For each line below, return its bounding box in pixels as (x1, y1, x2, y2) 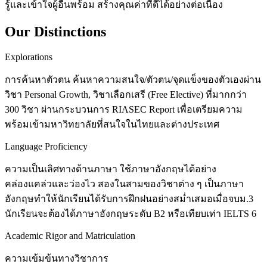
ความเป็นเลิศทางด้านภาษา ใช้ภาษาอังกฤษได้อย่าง (5, 164, 216, 175)
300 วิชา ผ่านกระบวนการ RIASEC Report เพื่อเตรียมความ (5, 104, 243, 115)
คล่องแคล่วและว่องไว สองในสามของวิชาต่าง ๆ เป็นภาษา (5, 179, 244, 190)
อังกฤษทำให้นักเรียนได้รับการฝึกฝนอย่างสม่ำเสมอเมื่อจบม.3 (5, 194, 253, 204)
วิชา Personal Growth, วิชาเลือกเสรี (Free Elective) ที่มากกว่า (5, 89, 247, 100)
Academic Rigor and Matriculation (5, 231, 135, 241)
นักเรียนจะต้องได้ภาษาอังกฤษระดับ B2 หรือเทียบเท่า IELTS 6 (5, 209, 256, 219)
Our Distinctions (5, 24, 106, 40)
